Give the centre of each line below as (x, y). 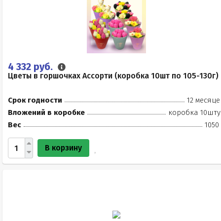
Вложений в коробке (46, 112)
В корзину (63, 148)
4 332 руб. (32, 67)
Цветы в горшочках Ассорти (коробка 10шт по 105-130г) (113, 76)
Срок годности (35, 100)
